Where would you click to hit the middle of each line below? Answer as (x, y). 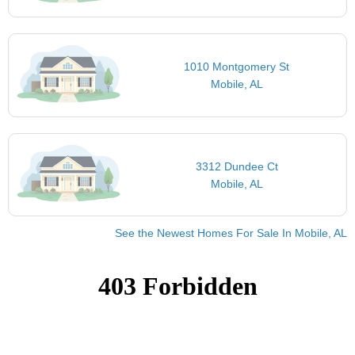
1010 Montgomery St (237, 67)
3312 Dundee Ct (237, 166)
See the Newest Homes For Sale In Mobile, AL (231, 233)
